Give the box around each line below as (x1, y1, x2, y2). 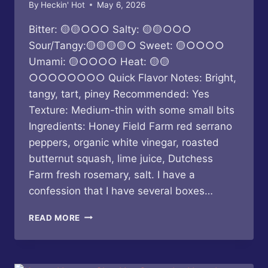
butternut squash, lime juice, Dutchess (29, 152, 213, 165)
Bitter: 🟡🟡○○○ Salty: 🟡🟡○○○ (29, 23, 191, 35)
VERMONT (80, 247, 124, 257)
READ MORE (29, 212, 81, 223)
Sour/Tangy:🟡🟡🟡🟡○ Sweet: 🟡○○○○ (29, 39, 224, 51)
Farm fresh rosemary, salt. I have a (29, 168, 195, 181)
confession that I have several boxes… (29, 184, 213, 197)
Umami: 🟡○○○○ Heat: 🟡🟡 (29, 55, 170, 68)
